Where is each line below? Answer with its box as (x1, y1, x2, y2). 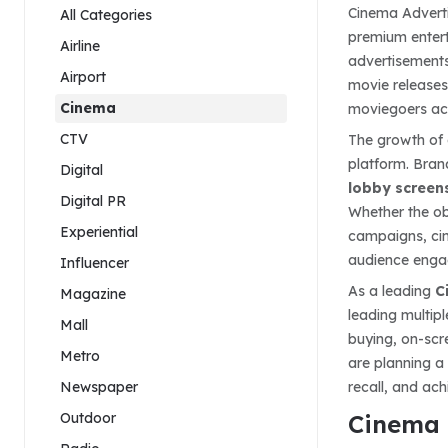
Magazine (60, 284, 126, 303)
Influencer (60, 253, 129, 272)
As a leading (348, 281, 435, 300)
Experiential (60, 222, 138, 241)
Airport (60, 67, 106, 86)
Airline (60, 36, 100, 55)
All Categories (60, 5, 152, 24)
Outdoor (60, 408, 116, 427)
